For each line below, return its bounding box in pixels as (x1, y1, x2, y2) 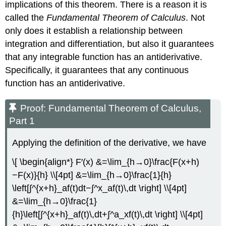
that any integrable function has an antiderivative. (5, 51, 203, 62)
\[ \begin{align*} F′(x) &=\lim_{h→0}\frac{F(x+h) (12, 157, 200, 167)
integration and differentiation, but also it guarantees (5, 38, 214, 49)
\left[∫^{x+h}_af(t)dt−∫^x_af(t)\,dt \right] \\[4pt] (12, 183, 187, 194)
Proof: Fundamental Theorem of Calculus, (20, 102, 202, 114)
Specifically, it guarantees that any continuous (5, 65, 189, 75)
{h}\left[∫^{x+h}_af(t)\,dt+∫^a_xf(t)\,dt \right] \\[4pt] (12, 209, 203, 220)
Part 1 (9, 115, 35, 126)
